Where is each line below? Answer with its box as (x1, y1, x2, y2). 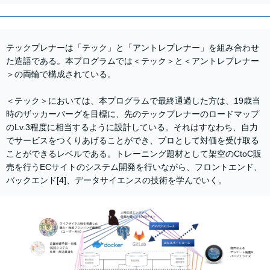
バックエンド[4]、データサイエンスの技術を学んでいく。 (6, 175, 227, 185)
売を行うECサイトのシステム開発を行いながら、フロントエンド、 (6, 162, 262, 172)
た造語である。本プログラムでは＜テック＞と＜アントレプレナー (6, 55, 259, 66)
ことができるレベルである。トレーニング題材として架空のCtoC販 (6, 148, 262, 159)
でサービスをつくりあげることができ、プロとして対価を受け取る (6, 135, 259, 145)
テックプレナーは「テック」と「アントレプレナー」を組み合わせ (6, 42, 259, 52)
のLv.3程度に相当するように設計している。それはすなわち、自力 (6, 122, 258, 132)
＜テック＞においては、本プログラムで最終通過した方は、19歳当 (6, 95, 260, 105)
